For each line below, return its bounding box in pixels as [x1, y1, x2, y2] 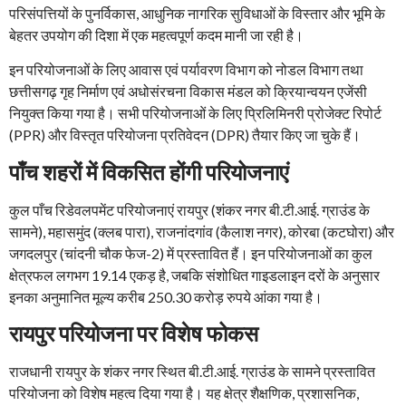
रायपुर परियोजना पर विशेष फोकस [9, 319, 258, 346]
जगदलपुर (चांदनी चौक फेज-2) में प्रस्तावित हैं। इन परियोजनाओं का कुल [9, 244, 372, 262]
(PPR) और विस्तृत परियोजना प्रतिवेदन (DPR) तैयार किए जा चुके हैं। [9, 126, 361, 144]
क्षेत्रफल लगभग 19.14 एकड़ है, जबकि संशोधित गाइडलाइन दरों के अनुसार [9, 266, 380, 284]
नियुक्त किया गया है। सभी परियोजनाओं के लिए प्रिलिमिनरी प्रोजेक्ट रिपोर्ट [9, 104, 382, 122]
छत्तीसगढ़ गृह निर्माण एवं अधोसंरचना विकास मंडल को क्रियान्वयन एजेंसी [9, 82, 367, 101]
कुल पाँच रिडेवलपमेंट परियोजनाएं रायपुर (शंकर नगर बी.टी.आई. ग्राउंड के [9, 200, 370, 218]
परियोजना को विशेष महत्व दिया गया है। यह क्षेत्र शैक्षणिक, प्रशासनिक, [9, 383, 359, 401]
